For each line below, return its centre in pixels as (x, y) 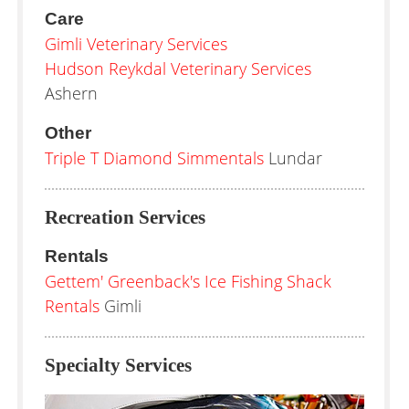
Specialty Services (118, 365)
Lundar (293, 158)
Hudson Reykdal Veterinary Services (178, 68)
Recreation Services (125, 217)
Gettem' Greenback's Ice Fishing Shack (188, 281)
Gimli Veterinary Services (136, 44)
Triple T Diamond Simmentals (154, 158)
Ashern (71, 93)
